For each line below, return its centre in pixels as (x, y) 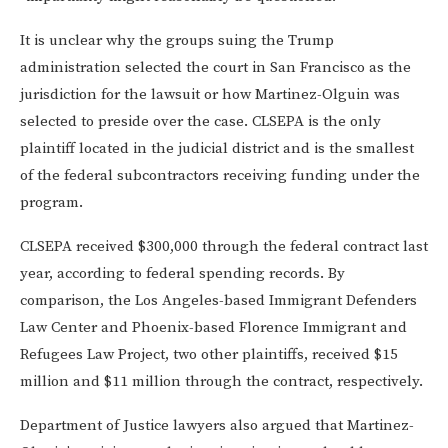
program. (51, 202)
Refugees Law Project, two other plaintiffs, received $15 (209, 354)
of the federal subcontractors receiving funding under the (220, 175)
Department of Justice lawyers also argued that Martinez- (217, 425)
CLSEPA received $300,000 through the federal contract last (224, 246)
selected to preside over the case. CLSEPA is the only (200, 121)
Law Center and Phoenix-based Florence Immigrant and (213, 327)
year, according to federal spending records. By (182, 273)
